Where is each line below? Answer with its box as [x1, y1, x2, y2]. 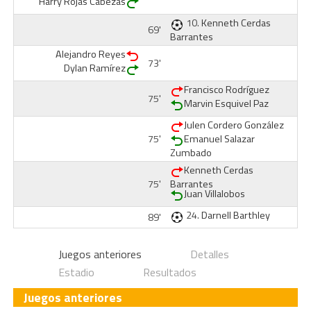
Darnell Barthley [201, 208, 270, 223]
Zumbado [169, 145, 212, 160]
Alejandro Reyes [55, 47, 126, 62]
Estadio [58, 264, 94, 280]
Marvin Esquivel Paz [183, 96, 269, 111]
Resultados [142, 264, 196, 280]
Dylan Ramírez [63, 60, 126, 76]
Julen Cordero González [183, 117, 284, 133]
